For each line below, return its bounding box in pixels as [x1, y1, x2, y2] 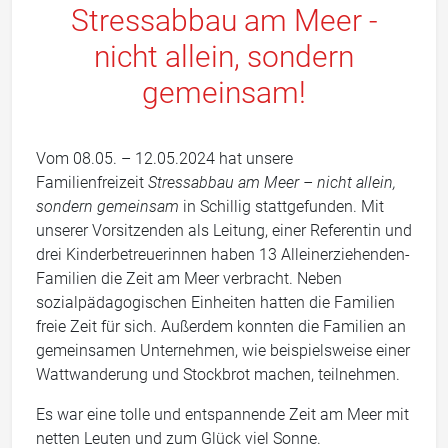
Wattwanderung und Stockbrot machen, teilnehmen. [36, 364, 400, 384]
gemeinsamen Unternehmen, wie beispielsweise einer [36, 340, 410, 360]
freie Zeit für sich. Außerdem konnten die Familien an [36, 316, 406, 336]
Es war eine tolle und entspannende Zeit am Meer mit [36, 404, 409, 424]
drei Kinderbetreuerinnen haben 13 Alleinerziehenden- [36, 244, 410, 264]
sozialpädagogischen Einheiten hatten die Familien [36, 292, 395, 312]
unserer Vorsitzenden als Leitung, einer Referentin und [36, 220, 412, 240]
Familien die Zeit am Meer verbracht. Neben [36, 268, 342, 288]
